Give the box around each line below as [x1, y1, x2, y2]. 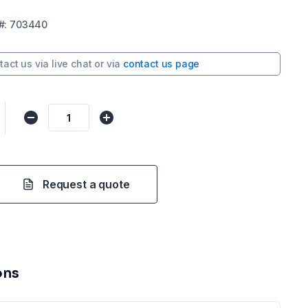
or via [94, 58, 121, 69]
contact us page [122, 58, 200, 69]
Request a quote [43, 177, 130, 191]
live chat [52, 58, 92, 69]
